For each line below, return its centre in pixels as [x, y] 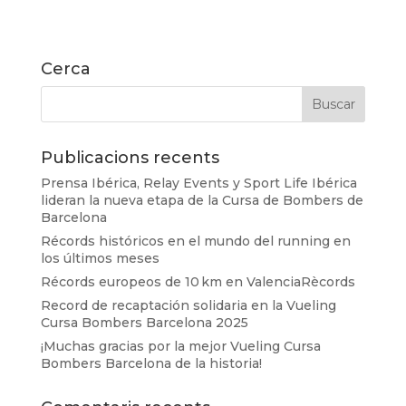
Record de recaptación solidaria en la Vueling [188, 305]
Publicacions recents [130, 157]
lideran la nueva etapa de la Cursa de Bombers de [202, 200]
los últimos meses [100, 258]
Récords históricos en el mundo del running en [195, 241]
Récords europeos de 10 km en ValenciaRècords [198, 281]
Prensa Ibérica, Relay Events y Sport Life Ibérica [198, 183]
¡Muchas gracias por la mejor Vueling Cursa [180, 346]
